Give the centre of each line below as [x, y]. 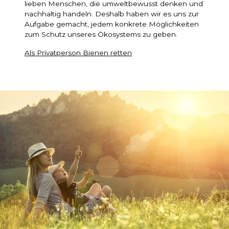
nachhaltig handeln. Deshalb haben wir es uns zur [112, 14]
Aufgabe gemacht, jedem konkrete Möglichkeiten [112, 24]
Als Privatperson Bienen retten [78, 52]
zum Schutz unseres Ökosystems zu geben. [101, 34]
